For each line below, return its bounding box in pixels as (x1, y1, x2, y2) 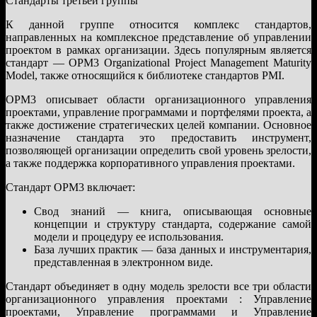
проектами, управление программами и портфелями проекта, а (6, 105, 311, 118)
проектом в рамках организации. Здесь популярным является (6, 43, 311, 56)
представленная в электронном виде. (34, 255, 213, 268)
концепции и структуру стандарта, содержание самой (34, 217, 311, 230)
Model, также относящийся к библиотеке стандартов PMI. (6, 69, 284, 81)
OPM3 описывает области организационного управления (6, 93, 311, 105)
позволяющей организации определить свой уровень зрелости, (6, 144, 311, 156)
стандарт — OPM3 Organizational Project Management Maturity (6, 56, 311, 69)
